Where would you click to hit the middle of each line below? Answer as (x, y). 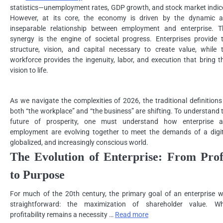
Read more (132, 215)
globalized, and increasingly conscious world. (79, 142)
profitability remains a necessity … (62, 215)
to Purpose (37, 175)
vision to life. (29, 70)
